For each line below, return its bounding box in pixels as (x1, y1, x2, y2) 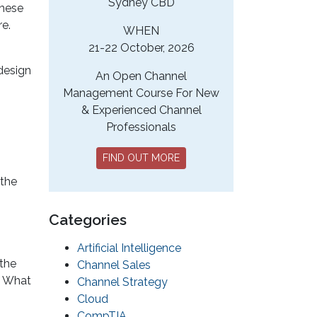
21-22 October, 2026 (88, 41, 195, 55)
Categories (49, 211, 127, 229)
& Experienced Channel (81, 103, 202, 117)
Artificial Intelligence (77, 241, 181, 255)
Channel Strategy (77, 275, 168, 289)
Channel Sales (77, 258, 151, 272)
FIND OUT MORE (103, 152, 180, 164)
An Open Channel (96, 69, 187, 83)
